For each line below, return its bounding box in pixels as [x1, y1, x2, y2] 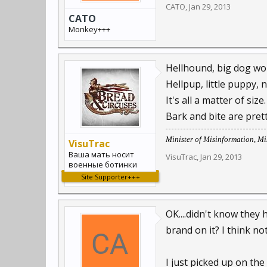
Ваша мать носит [69, 149, 134, 160]
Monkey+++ [69, 24, 110, 35]
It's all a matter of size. [166, 94, 266, 107]
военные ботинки [69, 159, 137, 170]
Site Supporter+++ [80, 172, 140, 181]
